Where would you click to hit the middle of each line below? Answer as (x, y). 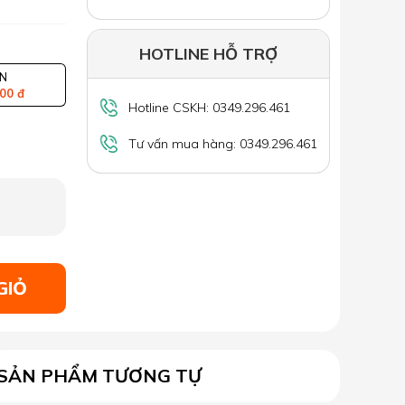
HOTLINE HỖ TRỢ (208, 54)
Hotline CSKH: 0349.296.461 (209, 107)
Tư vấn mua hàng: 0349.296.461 (223, 143)
